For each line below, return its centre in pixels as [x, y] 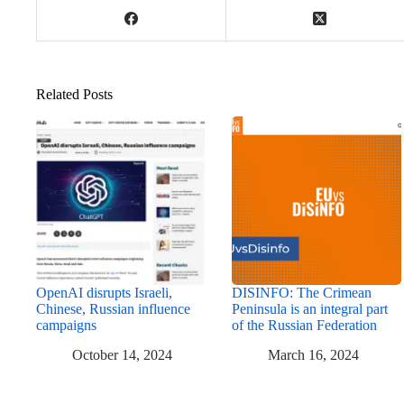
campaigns [66, 326]
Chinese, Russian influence [113, 309]
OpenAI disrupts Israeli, [104, 293]
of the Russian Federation [305, 326]
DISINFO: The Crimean [302, 293]
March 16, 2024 [314, 354]
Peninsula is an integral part [310, 309]
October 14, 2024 [122, 354]
